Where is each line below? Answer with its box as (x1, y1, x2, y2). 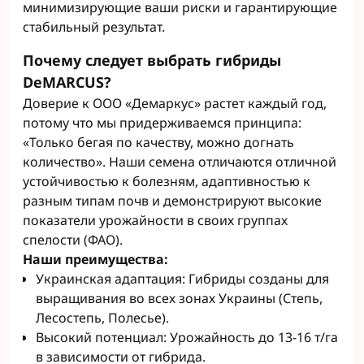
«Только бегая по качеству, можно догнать (23, 133, 294, 151)
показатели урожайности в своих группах (23, 211, 288, 229)
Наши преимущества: (23, 250, 168, 268)
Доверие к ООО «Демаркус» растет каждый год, (23, 94, 327, 112)
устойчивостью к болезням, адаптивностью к (23, 172, 310, 190)
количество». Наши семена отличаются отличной (23, 153, 336, 171)
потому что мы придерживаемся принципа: (23, 114, 301, 132)
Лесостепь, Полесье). (36, 309, 169, 327)
